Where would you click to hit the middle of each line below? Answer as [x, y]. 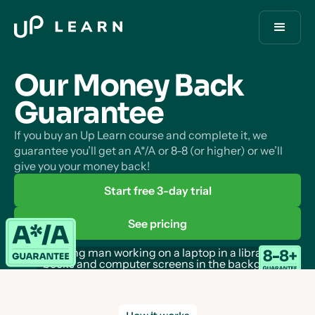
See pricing [157, 224]
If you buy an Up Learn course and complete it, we [141, 135]
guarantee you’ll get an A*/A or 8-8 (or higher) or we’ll [148, 150]
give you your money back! [82, 166]
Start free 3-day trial [157, 191]
